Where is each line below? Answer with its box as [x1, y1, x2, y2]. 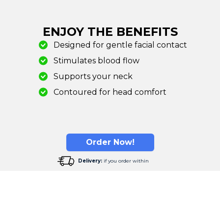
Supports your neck [54, 71, 133, 81]
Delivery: [78, 157, 102, 164]
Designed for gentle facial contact [54, 40, 187, 50]
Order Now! [85, 137, 135, 147]
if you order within [104, 157, 149, 164]
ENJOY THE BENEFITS [42, 24, 178, 39]
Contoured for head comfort [54, 87, 166, 97]
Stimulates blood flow [54, 55, 139, 65]
